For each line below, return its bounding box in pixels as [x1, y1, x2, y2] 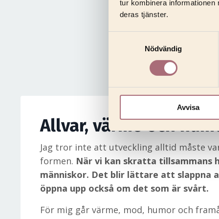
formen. [40, 154, 76, 167]
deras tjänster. [119, 10, 168, 19]
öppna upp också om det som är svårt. [40, 182, 209, 194]
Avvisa [176, 103, 199, 111]
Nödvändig [144, 44, 182, 53]
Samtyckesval [108, 33, 155, 42]
